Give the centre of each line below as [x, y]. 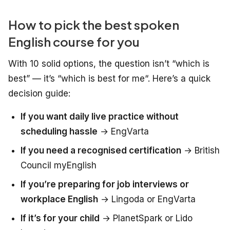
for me [131, 78]
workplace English [59, 199]
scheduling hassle [59, 131]
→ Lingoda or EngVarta [147, 199]
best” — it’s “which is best [63, 78]
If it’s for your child [60, 218]
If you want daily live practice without [100, 116]
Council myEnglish [59, 165]
